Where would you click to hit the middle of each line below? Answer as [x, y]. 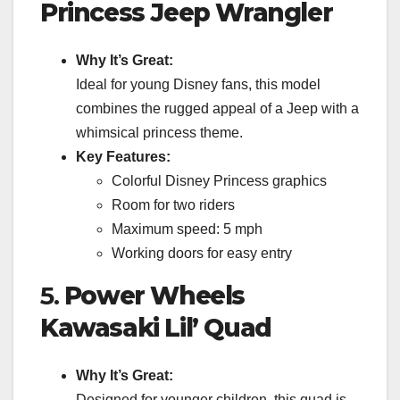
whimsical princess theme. [159, 133]
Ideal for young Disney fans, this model [198, 85]
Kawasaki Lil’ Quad [156, 328]
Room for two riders [173, 205]
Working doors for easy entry [202, 254]
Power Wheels [154, 296]
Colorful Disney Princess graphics [219, 181]
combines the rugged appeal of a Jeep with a [217, 109]
